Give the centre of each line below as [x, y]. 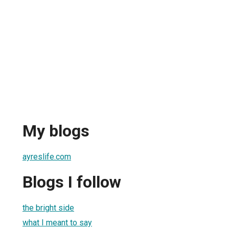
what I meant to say [57, 222]
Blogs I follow [72, 182]
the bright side [48, 208]
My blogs [56, 131]
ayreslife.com [47, 156]
